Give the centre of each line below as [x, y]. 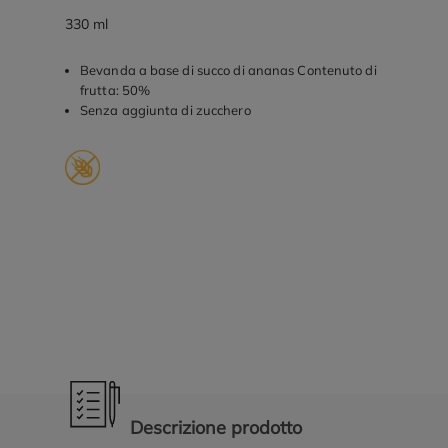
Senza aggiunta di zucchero [165, 110]
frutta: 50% [115, 90]
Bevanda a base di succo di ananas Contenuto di [228, 70]
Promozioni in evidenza [150, 296]
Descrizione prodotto [216, 427]
